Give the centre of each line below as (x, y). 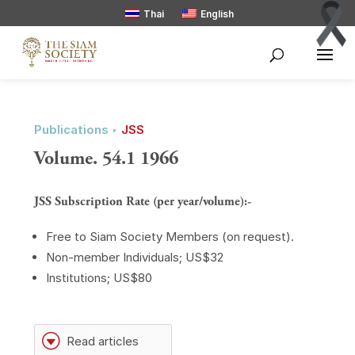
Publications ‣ (77, 130)
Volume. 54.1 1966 (106, 158)
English (217, 14)
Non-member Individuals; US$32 (134, 257)
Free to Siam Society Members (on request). (170, 237)
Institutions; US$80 (99, 278)
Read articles (102, 341)
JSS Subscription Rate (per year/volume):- (142, 202)
